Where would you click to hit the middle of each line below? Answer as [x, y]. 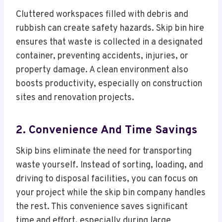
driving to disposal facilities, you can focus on [107, 179]
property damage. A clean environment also [102, 70]
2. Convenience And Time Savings [107, 130]
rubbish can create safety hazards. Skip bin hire [110, 29]
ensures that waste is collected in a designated [109, 43]
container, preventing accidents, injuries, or [102, 56]
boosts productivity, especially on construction [109, 84]
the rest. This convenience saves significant [102, 207]
